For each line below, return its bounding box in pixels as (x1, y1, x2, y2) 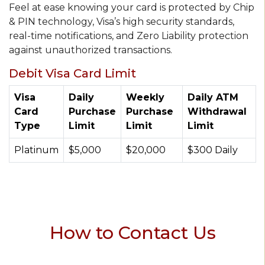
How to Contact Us (49, 222, 216, 244)
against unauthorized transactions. (9, 44, 174, 56)
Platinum (14, 144, 59, 156)
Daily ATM (188, 92, 238, 103)
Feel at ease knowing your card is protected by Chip (9, 2, 254, 13)
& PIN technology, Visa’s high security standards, (9, 16, 234, 27)
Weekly (126, 92, 164, 103)
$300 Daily (188, 144, 238, 156)
